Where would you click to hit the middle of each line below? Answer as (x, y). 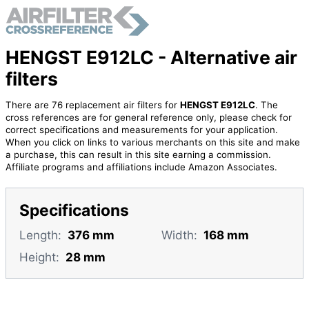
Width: (179, 235)
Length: (40, 235)
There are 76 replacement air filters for (92, 105)
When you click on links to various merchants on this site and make (152, 142)
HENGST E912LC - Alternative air (151, 57)
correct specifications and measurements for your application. (141, 130)
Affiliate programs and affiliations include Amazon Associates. (141, 167)
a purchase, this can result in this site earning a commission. (138, 155)
